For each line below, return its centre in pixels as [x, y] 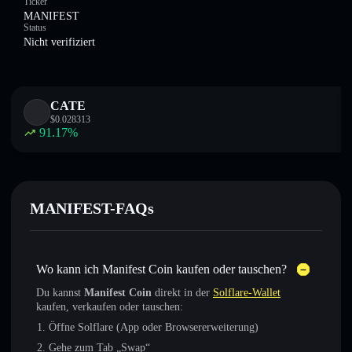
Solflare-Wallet [247, 293]
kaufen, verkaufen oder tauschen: [110, 307]
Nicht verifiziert [59, 42]
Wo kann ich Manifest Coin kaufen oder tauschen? [161, 269]
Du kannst [60, 293]
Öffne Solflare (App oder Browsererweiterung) [154, 327]
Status [35, 27]
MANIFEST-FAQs [92, 208]
